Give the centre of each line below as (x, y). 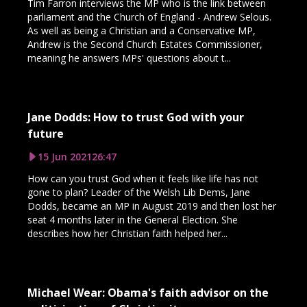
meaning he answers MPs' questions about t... (129, 58)
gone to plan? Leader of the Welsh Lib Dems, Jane (139, 192)
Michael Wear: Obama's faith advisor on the (148, 292)
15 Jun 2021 (65, 156)
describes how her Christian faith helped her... (127, 233)
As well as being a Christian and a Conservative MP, (142, 30)
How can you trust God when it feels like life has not (143, 178)
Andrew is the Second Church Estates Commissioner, (145, 44)
